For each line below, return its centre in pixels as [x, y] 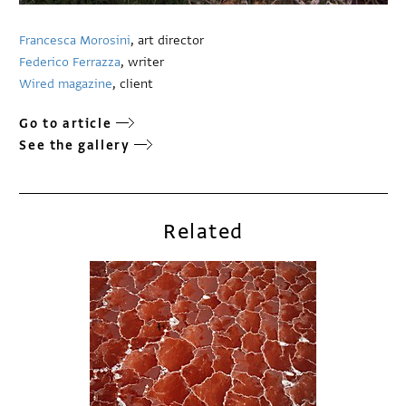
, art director [168, 41]
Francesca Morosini [75, 41]
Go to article [66, 124]
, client [133, 84]
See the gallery [75, 146]
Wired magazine [66, 84]
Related [203, 232]
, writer [143, 63]
